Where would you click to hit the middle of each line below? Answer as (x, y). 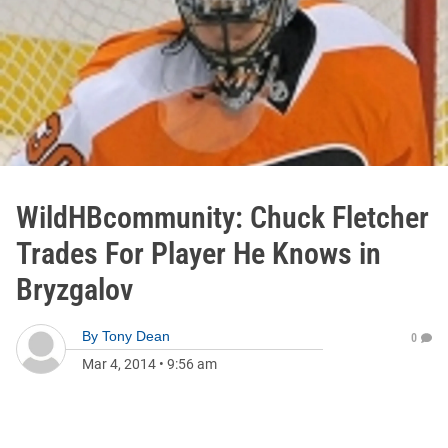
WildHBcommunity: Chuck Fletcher (222, 217)
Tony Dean (136, 336)
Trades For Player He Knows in (198, 253)
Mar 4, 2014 (119, 364)
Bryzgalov (74, 289)
